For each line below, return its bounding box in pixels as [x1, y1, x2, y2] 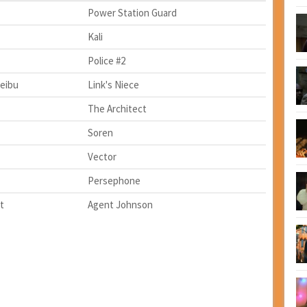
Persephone [87, 174, 140, 188]
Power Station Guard [87, 6, 177, 20]
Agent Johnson [87, 198, 153, 212]
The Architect [87, 102, 147, 116]
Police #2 [87, 54, 125, 68]
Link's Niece [87, 78, 139, 92]
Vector [87, 150, 116, 164]
